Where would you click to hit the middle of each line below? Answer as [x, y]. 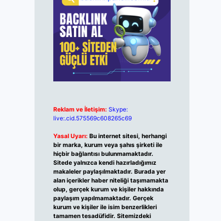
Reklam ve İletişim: [80, 110]
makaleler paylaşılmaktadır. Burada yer [109, 172]
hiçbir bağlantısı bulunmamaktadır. [103, 154]
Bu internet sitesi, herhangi [128, 136]
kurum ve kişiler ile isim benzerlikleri [105, 207]
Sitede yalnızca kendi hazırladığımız [105, 163]
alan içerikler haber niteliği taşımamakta [110, 181]
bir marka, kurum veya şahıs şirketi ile [108, 145]
